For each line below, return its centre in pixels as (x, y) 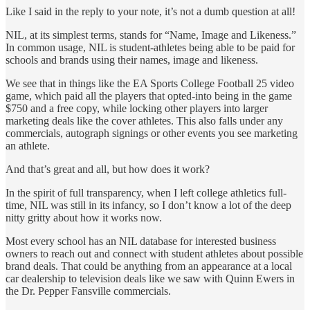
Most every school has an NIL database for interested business (141, 241)
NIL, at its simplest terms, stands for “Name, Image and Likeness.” (151, 35)
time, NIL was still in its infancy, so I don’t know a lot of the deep (148, 206)
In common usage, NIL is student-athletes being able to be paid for (150, 48)
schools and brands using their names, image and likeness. (132, 60)
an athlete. (28, 146)
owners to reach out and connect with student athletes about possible (154, 254)
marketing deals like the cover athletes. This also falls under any (144, 121)
